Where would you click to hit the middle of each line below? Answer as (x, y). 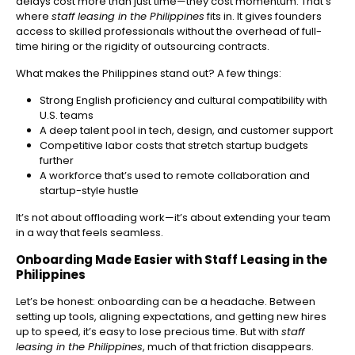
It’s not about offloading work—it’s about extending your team (173, 218)
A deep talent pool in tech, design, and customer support (186, 131)
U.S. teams (67, 116)
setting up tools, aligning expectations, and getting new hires (171, 317)
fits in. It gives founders (263, 17)
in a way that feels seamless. (90, 233)
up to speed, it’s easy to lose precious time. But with (149, 332)
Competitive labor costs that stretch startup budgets (174, 146)
